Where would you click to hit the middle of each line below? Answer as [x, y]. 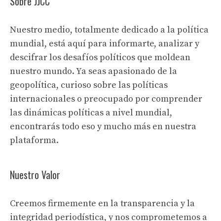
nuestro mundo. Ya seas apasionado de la [93, 72]
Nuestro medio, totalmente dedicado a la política [109, 30]
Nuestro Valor [35, 175]
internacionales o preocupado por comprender [106, 99]
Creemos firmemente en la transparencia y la [102, 204]
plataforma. [34, 141]
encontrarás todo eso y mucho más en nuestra [103, 127]
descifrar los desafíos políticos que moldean [100, 58]
